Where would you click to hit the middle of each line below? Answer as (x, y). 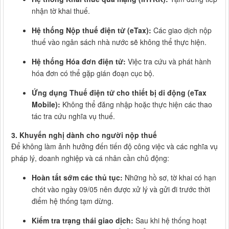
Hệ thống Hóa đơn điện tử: (79, 62)
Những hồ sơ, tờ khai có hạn (169, 178)
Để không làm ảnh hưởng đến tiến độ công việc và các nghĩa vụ (114, 146)
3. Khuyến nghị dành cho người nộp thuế (84, 135)
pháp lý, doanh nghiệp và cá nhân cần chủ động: (90, 158)
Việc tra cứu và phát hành (168, 62)
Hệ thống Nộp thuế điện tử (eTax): (91, 30)
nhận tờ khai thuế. (61, 11)
